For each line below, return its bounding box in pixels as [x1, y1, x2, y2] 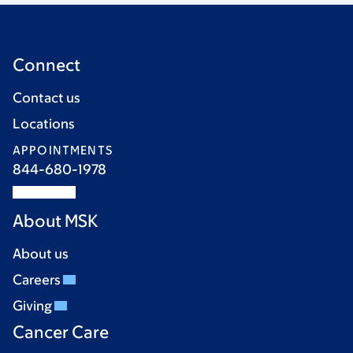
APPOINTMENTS [13, 143, 113, 158]
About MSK [13, 211, 98, 232]
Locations [13, 116, 75, 132]
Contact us [13, 90, 80, 106]
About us [13, 246, 69, 262]
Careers [13, 272, 63, 288]
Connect [13, 55, 80, 76]
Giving [13, 298, 54, 314]
